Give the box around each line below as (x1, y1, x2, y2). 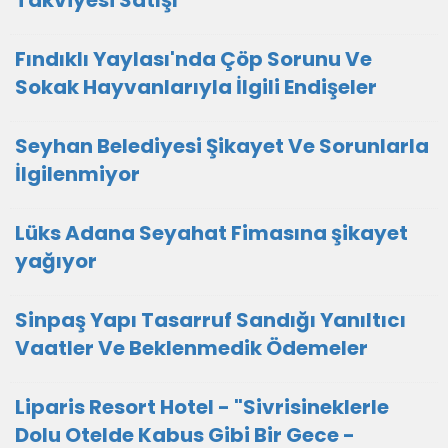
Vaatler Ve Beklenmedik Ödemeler (15, 334, 368, 362)
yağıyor (15, 247, 97, 275)
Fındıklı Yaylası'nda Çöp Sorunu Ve (15, 45, 372, 73)
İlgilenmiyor (15, 160, 140, 188)
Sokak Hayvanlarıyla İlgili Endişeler (15, 73, 377, 101)
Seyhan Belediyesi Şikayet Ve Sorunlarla (15, 132, 429, 160)
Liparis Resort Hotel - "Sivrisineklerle (15, 393, 389, 421)
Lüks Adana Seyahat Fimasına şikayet (15, 219, 408, 247)
